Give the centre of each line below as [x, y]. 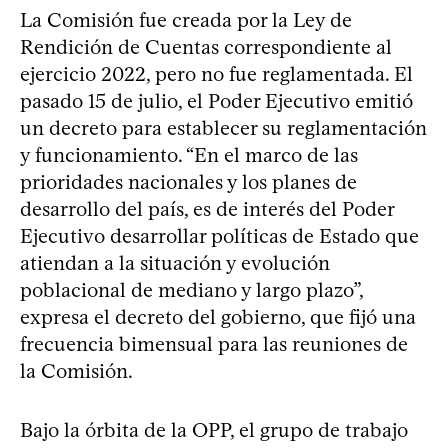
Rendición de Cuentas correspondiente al [206, 46]
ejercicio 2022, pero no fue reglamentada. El [216, 73]
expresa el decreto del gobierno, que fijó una [218, 316]
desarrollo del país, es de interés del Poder [207, 208]
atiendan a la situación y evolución [175, 262]
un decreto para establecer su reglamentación [223, 127]
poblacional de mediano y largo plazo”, [191, 289]
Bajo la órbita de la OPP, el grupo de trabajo [214, 429]
